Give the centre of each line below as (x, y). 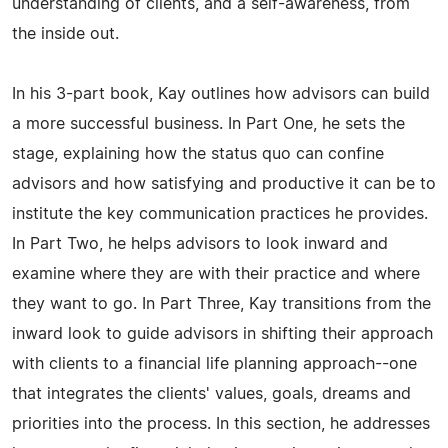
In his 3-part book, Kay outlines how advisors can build (221, 93)
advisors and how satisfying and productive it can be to (224, 183)
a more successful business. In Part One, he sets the (208, 123)
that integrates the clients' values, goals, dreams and (211, 393)
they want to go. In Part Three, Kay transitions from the (221, 303)
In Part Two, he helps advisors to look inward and (200, 243)
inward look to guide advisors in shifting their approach (222, 333)
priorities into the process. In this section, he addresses (221, 423)
